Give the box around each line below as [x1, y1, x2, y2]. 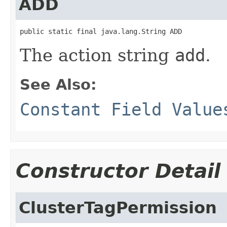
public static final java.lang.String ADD [20, 27, 182, 35]
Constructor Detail [16, 159, 220, 182]
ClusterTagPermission [19, 198, 217, 217]
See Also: [20, 75, 97, 93]
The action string [20, 45, 175, 65]
